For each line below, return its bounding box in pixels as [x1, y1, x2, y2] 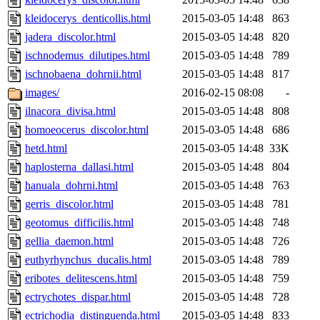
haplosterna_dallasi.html [25, 161, 134, 174]
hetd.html [25, 142, 67, 155]
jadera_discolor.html [25, 31, 116, 44]
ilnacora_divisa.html [25, 105, 116, 118]
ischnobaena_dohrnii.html [25, 68, 141, 81]
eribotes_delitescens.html [25, 272, 137, 285]
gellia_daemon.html [25, 235, 114, 248]
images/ [25, 86, 59, 99]
